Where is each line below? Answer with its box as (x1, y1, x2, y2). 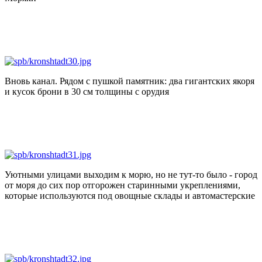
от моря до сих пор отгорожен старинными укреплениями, (5, 180, 240, 190)
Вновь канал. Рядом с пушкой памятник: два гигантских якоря (5, 75, 254, 86)
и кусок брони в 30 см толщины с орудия (5, 86, 169, 96)
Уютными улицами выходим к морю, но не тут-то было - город (5, 169, 257, 180)
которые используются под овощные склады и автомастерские (5, 190, 255, 201)
